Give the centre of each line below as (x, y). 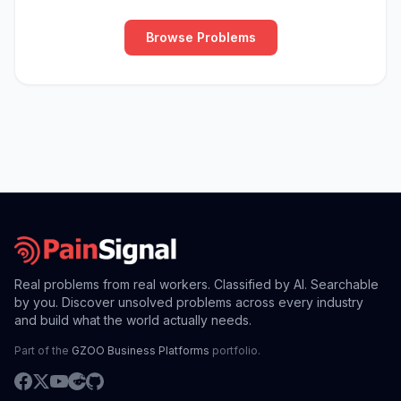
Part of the (43, 350)
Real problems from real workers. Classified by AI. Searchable (196, 284)
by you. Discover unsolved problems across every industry (189, 302)
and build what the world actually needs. (133, 320)
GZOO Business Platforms (141, 350)
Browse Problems (200, 37)
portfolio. (235, 350)
